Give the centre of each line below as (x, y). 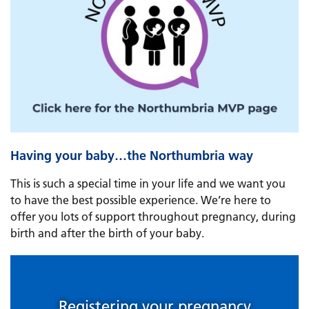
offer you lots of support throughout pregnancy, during (153, 216)
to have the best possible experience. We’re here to (141, 200)
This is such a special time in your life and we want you (148, 183)
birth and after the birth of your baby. (107, 233)
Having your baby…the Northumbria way (132, 155)
